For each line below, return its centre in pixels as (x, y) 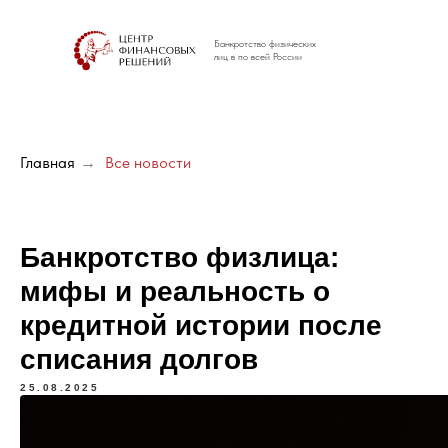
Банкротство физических (265, 43)
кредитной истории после (201, 326)
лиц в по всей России (258, 56)
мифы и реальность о (175, 292)
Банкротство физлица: (179, 258)
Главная (47, 162)
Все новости (148, 162)
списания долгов (139, 360)
